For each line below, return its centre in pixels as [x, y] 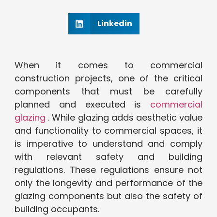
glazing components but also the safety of [108, 196]
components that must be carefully [108, 92]
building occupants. [57, 209]
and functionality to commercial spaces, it [108, 131]
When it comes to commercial [108, 65]
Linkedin [115, 24]
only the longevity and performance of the [108, 183]
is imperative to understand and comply [108, 144]
